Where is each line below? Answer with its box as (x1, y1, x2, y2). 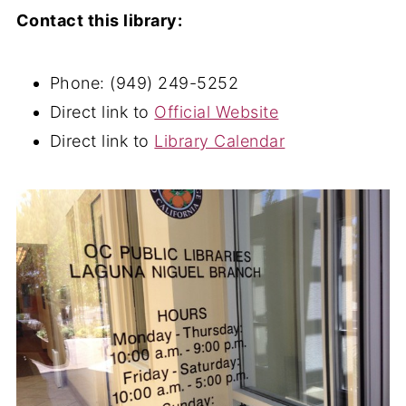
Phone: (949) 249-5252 (49, 73, 239, 92)
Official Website (154, 102, 279, 121)
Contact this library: (15, 11, 183, 30)
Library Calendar (154, 131, 285, 150)
